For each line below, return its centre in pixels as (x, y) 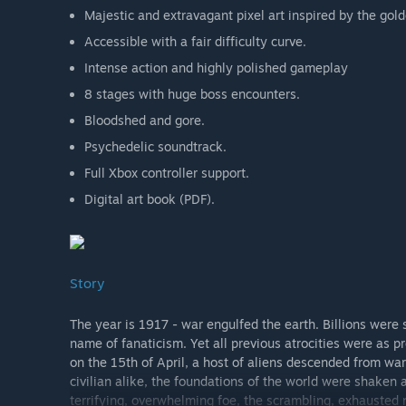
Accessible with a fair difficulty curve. (195, 42)
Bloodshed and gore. (145, 121)
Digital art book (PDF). (150, 199)
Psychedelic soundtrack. (155, 147)
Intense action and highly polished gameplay (216, 68)
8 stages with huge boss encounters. (192, 94)
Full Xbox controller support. (167, 173)
